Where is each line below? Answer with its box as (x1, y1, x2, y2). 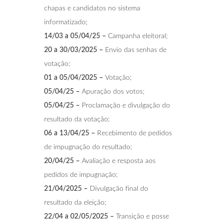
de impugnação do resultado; (44, 143, 132, 151)
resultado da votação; (44, 115, 110, 123)
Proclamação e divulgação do (82, 102, 170, 109)
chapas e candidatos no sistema (44, 4, 140, 12)
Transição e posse (114, 213, 169, 220)
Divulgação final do (88, 185, 148, 192)
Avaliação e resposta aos (80, 157, 156, 165)
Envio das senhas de (103, 46, 166, 54)
